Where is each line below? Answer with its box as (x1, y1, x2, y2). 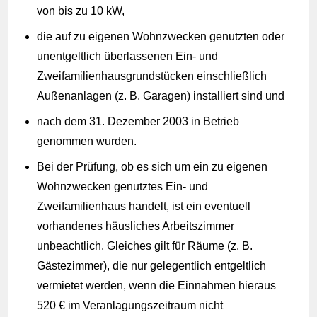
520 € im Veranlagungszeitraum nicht (37, 299, 224, 311)
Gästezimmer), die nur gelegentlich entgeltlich (37, 259, 267, 272)
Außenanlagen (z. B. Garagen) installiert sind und (37, 89, 285, 102)
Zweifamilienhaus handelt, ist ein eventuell (37, 200, 251, 212)
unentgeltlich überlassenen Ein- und (37, 50, 219, 62)
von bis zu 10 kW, (37, 4, 125, 17)
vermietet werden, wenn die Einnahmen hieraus (37, 279, 277, 292)
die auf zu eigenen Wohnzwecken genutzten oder (37, 30, 285, 42)
